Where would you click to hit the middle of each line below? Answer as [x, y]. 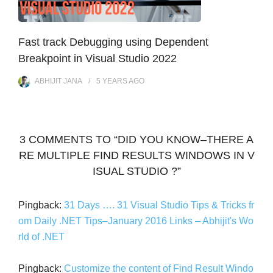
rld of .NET [41, 236]
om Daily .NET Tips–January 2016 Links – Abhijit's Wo [136, 221]
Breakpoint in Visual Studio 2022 [97, 58]
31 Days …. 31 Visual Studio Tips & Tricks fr [159, 205]
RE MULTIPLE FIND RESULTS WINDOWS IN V [136, 155]
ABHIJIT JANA [58, 81]
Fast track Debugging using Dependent [113, 42]
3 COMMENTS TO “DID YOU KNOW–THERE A [136, 139]
